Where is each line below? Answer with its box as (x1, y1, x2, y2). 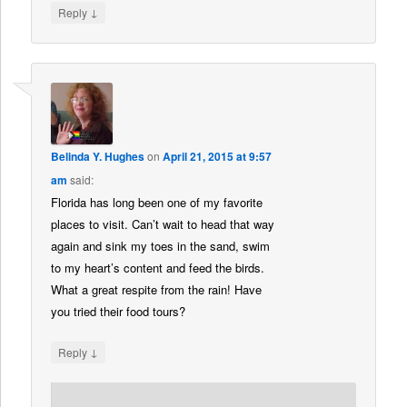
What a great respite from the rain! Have (51, 280, 263, 298)
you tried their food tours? (51, 302, 186, 320)
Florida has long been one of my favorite (51, 193, 263, 211)
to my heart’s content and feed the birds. (51, 258, 265, 276)
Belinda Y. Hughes (51, 147, 145, 164)
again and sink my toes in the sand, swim (51, 236, 271, 254)
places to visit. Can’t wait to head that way (51, 214, 275, 233)
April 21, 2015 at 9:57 (163, 147, 273, 164)
